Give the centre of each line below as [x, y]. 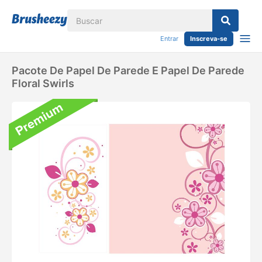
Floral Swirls [43, 83]
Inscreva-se [209, 39]
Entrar [169, 39]
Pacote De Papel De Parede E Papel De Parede [128, 70]
